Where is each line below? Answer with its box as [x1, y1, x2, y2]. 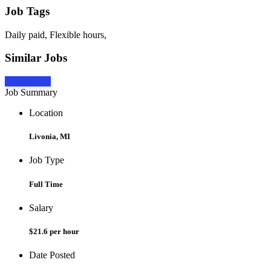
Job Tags [5, 4, 50, 18]
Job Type [29, 155, 64, 166]
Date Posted [29, 250, 75, 261]
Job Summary [5, 87, 57, 98]
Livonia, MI [29, 132, 70, 142]
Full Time [29, 179, 63, 189]
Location [29, 108, 63, 119]
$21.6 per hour [29, 226, 79, 236]
